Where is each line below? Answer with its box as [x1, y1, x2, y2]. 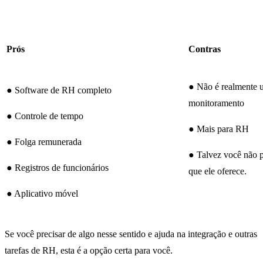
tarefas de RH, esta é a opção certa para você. [5, 245, 173, 256]
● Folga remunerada [6, 137, 82, 147]
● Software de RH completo [6, 85, 112, 96]
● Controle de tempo [6, 111, 83, 122]
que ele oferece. [188, 166, 247, 177]
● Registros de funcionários [6, 163, 109, 173]
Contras [188, 44, 221, 55]
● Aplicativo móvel [6, 188, 78, 199]
